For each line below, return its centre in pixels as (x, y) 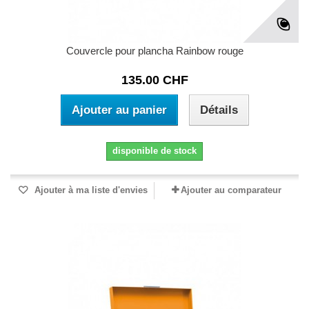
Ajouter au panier (119, 110)
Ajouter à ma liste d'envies (90, 190)
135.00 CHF (154, 80)
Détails (219, 110)
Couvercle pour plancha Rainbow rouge (154, 51)
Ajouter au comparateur (231, 190)
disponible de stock (154, 151)
